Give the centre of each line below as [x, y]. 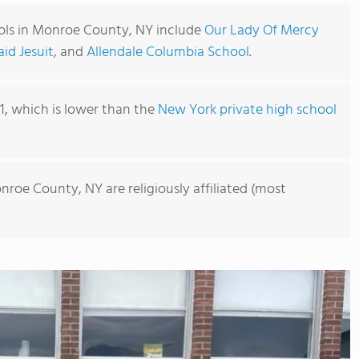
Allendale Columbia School [168, 52]
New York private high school [247, 110]
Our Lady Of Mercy [262, 31]
